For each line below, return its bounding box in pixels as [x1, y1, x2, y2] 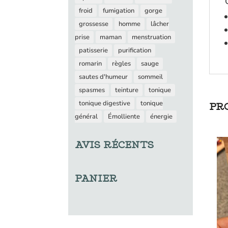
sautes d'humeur [78, 72, 128, 82]
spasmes [78, 85, 105, 95]
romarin [78, 59, 102, 69]
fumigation [102, 6, 134, 16]
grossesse [78, 19, 108, 29]
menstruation [131, 33, 171, 42]
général [74, 112, 98, 122]
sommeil [137, 72, 163, 82]
